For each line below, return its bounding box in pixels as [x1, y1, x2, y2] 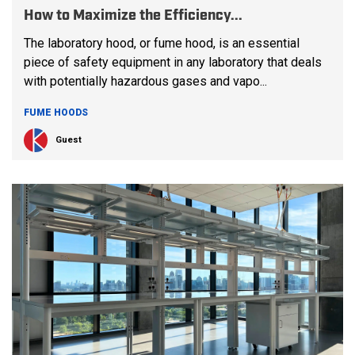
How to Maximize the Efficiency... [24, 10, 242, 22]
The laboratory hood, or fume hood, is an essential [24, 36, 300, 51]
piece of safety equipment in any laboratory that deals [24, 55, 322, 70]
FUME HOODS [24, 107, 88, 118]
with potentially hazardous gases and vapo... [24, 74, 267, 89]
